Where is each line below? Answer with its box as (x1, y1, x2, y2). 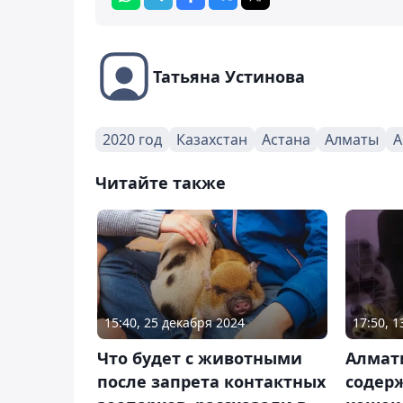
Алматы (325, 129, 379, 149)
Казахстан (176, 129, 247, 149)
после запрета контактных (97, 370, 326, 392)
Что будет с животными (97, 346, 302, 369)
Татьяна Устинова (153, 65, 305, 87)
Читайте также (95, 171, 226, 193)
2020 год (103, 129, 162, 149)
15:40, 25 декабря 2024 (104, 313, 245, 331)
